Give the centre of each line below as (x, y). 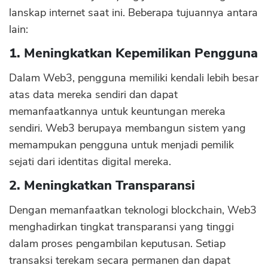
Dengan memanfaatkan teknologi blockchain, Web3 (133, 210)
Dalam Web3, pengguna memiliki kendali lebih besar (134, 78)
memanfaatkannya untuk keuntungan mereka (117, 111)
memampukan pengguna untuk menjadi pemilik (121, 145)
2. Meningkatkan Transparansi (102, 185)
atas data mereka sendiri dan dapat (93, 95)
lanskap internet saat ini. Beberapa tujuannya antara (133, 13)
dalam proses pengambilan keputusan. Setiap (117, 243)
